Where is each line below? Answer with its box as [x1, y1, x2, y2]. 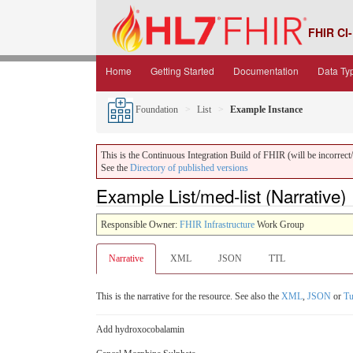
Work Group [255, 218, 304, 230]
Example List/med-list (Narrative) [96, 183, 346, 208]
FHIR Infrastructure [180, 218, 255, 230]
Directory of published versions [130, 162, 248, 173]
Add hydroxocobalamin [96, 323, 184, 335]
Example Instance [230, 103, 303, 115]
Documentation [233, 64, 299, 77]
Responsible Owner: [101, 218, 180, 230]
